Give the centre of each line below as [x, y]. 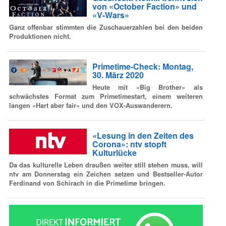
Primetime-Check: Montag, [143, 67]
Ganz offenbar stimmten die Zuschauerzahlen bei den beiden [106, 27]
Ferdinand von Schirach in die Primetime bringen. [87, 183]
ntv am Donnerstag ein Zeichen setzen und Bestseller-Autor [106, 174]
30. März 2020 [118, 75]
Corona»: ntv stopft [129, 144]
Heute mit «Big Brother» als [147, 87]
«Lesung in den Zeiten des [143, 136]
